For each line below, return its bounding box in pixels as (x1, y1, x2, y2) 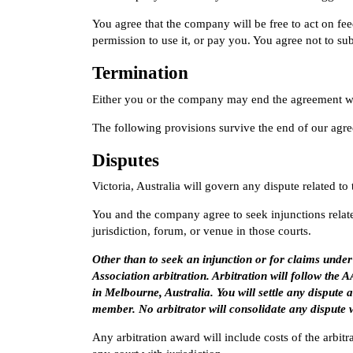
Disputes (92, 150, 159, 170)
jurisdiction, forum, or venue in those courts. (92, 225, 311, 238)
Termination (92, 63, 188, 84)
